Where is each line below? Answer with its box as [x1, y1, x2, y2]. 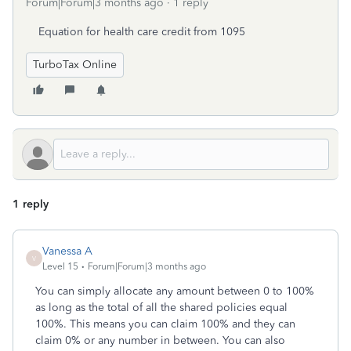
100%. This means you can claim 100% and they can [35, 317, 295, 331]
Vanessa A [42, 244, 92, 258]
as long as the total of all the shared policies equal [35, 301, 288, 314]
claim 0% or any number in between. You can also [35, 334, 285, 347]
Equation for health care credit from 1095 [38, 25, 245, 38]
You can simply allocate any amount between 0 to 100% [35, 284, 314, 298]
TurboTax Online [33, 58, 117, 71]
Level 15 [42, 261, 78, 272]
